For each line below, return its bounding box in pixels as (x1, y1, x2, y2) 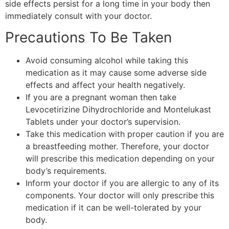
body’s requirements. (26, 166, 109, 176)
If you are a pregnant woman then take (26, 92, 176, 103)
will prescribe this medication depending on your (26, 153, 215, 164)
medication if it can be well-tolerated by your (26, 202, 201, 213)
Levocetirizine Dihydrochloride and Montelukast (26, 104, 211, 115)
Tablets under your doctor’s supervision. (26, 117, 180, 127)
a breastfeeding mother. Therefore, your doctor (26, 141, 209, 152)
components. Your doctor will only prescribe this (26, 190, 214, 201)
